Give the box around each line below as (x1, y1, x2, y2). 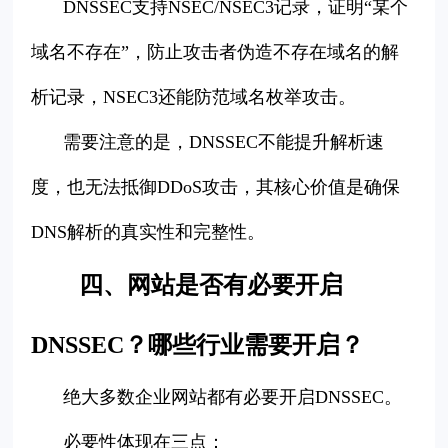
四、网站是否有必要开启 (79, 272, 344, 299)
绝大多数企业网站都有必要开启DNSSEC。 (63, 387, 403, 408)
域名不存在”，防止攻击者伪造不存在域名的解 (31, 42, 400, 63)
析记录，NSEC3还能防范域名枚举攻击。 (31, 87, 357, 108)
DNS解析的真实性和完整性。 (31, 222, 266, 243)
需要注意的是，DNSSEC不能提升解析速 (63, 132, 385, 153)
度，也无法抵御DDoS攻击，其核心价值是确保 (31, 177, 401, 198)
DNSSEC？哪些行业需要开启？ (31, 332, 365, 359)
